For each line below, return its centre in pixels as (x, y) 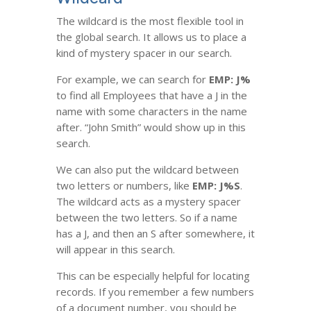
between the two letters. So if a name (146, 217)
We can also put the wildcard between (147, 169)
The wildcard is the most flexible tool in (150, 21)
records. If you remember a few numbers (155, 292)
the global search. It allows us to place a (151, 37)
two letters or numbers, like (124, 185)
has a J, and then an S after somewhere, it (155, 233)
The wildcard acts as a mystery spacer (148, 201)
